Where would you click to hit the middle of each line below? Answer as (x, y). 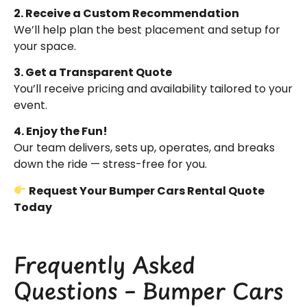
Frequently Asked (105, 265)
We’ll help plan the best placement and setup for (147, 29)
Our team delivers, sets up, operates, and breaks (144, 148)
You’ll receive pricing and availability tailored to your (153, 88)
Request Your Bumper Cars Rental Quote (147, 191)
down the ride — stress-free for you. (110, 164)
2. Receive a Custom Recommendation (126, 13)
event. (30, 105)
